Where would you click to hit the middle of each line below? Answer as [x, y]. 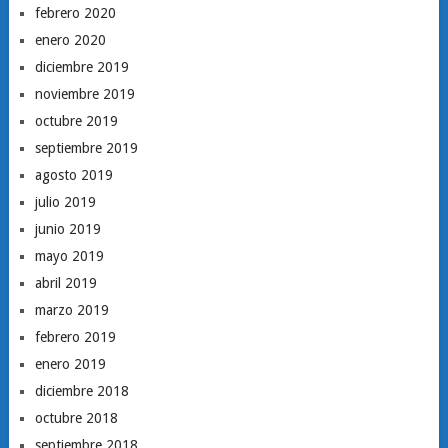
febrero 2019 [75, 337]
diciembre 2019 [81, 67]
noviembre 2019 [84, 94]
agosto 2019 [73, 175]
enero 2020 [70, 40]
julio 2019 [65, 202]
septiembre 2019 [86, 148]
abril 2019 [65, 283]
